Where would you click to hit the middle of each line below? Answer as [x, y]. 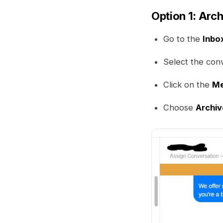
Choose [179, 108]
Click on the [188, 85]
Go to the [183, 39]
